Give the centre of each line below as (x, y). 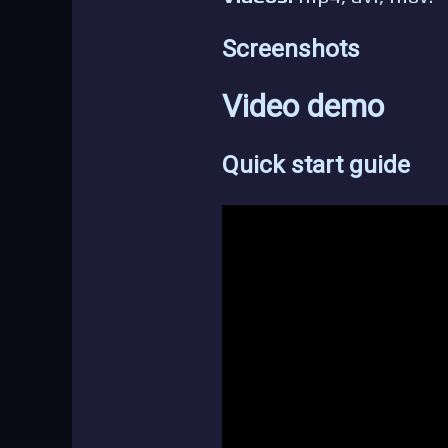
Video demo (303, 106)
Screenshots (291, 48)
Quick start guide (316, 164)
